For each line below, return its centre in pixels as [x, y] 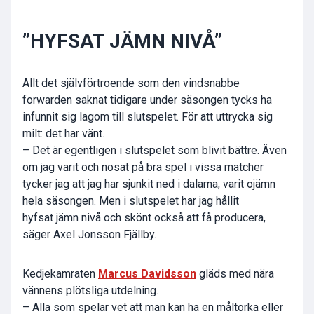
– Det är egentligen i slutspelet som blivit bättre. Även [155, 151]
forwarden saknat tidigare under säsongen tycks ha [147, 100]
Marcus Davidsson [147, 274]
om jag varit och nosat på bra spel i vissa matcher [143, 168]
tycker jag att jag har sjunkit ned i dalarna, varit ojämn [149, 184]
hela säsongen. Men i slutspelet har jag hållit [131, 201]
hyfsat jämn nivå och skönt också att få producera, [144, 218]
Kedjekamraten [60, 274]
